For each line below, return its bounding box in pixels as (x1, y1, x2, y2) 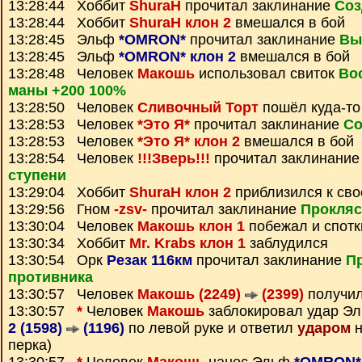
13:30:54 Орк (8, 252, 107, 268)
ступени (8, 167, 66, 183)
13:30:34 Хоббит (8, 235, 129, 251)
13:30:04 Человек (8, 218, 137, 234)
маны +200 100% (8, 82, 126, 99)
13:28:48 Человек (8, 65, 137, 82)
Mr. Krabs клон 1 (129, 235, 246, 251)
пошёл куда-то (259, 99, 360, 116)
